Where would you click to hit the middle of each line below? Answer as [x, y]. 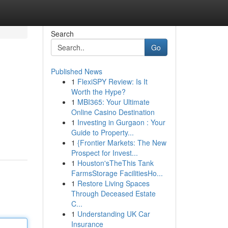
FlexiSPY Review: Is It [112, 81]
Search [62, 34]
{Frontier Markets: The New [122, 142]
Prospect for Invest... [104, 153]
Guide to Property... [102, 132]
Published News [76, 71]
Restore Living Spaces [113, 183]
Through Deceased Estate [113, 193]
